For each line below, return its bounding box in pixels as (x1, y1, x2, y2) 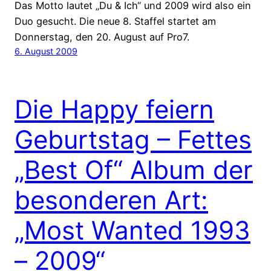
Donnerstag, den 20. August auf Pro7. (15, 31, 189, 44)
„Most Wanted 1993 (15, 215, 250, 246)
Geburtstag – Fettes (15, 124, 252, 155)
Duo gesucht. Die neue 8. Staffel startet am (15, 15, 216, 28)
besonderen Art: (15, 184, 208, 216)
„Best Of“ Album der (15, 154, 253, 186)
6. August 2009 (15, 46, 77, 57)
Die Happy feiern (15, 94, 214, 125)
